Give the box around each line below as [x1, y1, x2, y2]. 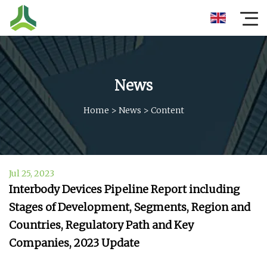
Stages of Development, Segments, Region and [9, 200, 250, 214]
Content [150, 104, 184, 116]
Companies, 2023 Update [9, 236, 139, 250]
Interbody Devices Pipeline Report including [9, 182, 240, 196]
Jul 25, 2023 [9, 168, 54, 179]
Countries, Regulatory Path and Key [9, 218, 194, 232]
